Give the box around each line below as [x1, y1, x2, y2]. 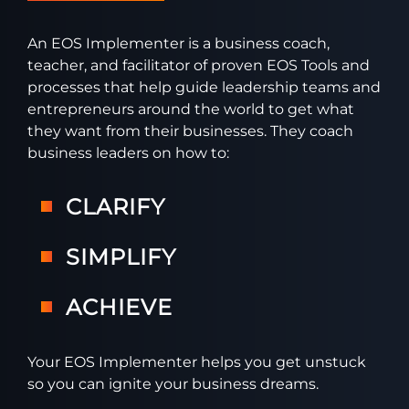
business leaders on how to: [27, 144, 229, 162]
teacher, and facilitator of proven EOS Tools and [27, 57, 370, 74]
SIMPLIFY [66, 244, 176, 270]
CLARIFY [66, 194, 165, 220]
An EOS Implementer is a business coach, [27, 35, 330, 52]
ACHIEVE [66, 294, 173, 320]
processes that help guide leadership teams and [27, 79, 381, 96]
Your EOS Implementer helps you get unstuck [27, 353, 366, 371]
